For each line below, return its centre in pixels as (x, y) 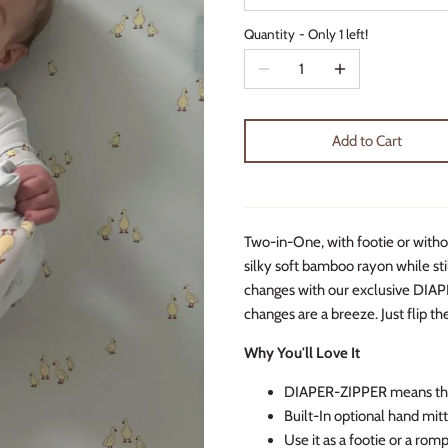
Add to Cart (366, 140)
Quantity (269, 33)
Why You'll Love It (302, 352)
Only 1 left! (338, 33)
